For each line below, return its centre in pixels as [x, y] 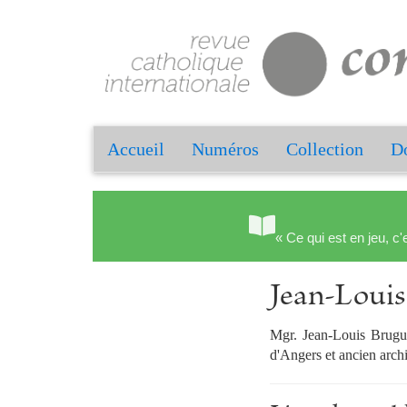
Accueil [136, 149]
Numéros [225, 149]
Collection [325, 149]
